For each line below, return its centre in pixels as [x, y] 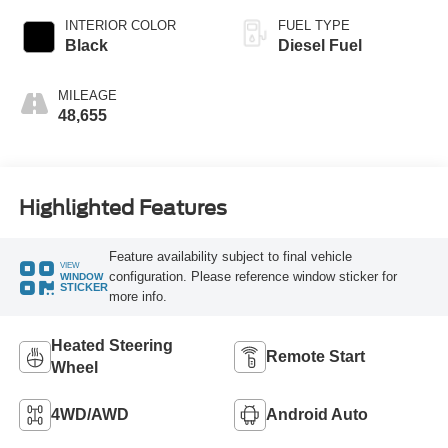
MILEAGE [87, 96]
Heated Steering [111, 345]
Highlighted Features [122, 207]
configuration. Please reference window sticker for [252, 276]
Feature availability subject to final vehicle [230, 256]
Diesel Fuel [320, 46]
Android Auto [317, 414]
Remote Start [315, 356]
